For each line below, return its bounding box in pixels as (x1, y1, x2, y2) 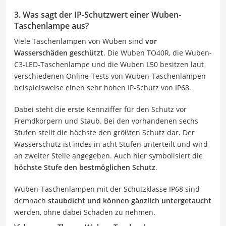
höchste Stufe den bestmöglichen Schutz (14, 162, 155, 172)
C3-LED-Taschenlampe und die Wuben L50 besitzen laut (14, 60, 204, 69)
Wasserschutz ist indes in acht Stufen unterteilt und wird (14, 139, 208, 149)
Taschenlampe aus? (14, 20, 89, 31)
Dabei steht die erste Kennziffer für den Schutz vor (14, 104, 187, 114)
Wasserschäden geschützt (14, 48, 103, 58)
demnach (14, 196, 48, 205)
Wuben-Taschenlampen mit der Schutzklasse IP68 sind (14, 184, 200, 194)
